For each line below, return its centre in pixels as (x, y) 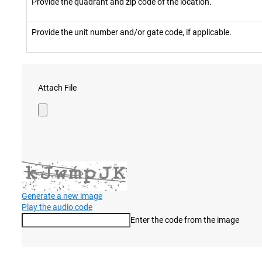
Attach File (57, 88)
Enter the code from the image (185, 220)
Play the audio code (57, 207)
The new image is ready (73, 227)
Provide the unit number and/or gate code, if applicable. (132, 32)
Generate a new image (62, 196)
